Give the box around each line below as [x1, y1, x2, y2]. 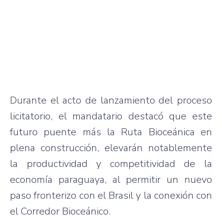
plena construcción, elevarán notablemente [10, 141, 212, 155]
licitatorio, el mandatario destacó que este [10, 109, 212, 123]
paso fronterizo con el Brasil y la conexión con [10, 188, 212, 202]
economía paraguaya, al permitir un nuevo [10, 172, 212, 186]
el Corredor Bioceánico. [10, 204, 111, 218]
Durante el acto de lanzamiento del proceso [10, 93, 212, 107]
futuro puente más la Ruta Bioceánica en [10, 125, 212, 139]
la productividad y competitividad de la [10, 157, 212, 170]
